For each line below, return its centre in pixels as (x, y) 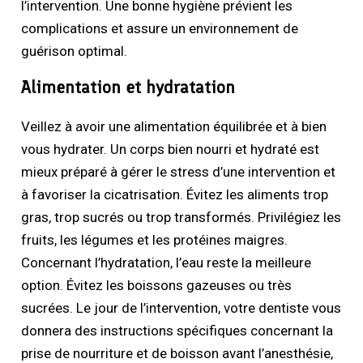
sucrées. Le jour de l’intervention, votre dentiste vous (181, 307)
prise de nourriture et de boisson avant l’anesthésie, (177, 353)
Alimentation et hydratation (128, 87)
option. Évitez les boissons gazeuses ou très (157, 285)
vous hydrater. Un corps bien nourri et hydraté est (171, 149)
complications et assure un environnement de (160, 28)
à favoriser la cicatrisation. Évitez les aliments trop (175, 194)
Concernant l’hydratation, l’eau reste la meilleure (167, 262)
